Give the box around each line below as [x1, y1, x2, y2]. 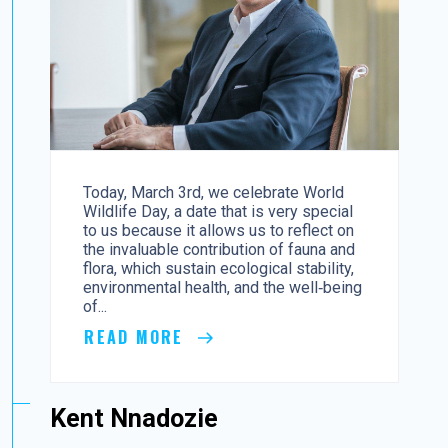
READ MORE [84, 324, 190, 349]
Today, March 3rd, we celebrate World [83, 182, 345, 202]
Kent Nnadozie [50, 403, 219, 433]
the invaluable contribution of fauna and [83, 239, 356, 259]
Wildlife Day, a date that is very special [83, 201, 354, 221]
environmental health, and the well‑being [83, 277, 363, 297]
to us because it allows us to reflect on [83, 220, 355, 240]
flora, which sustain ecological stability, [83, 258, 355, 278]
